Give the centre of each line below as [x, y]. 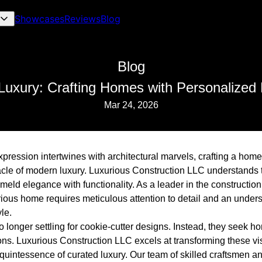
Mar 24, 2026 [131, 105]
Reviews [83, 19]
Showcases [40, 19]
